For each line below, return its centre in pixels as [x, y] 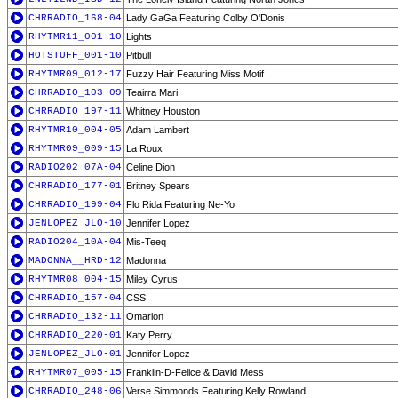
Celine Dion [151, 167]
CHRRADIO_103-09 [75, 92]
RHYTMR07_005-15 [75, 372]
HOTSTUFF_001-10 [75, 55]
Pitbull [139, 55]
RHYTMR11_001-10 [75, 36]
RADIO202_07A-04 [75, 167]
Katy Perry [149, 335]
